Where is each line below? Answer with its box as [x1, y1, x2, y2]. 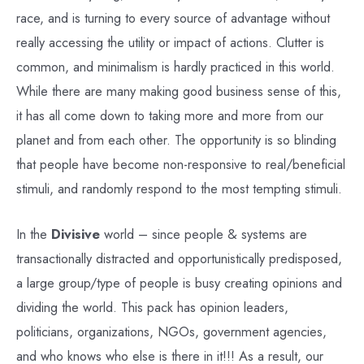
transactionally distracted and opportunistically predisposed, [16, 249, 342, 269]
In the [16, 224, 51, 245]
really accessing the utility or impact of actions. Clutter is [16, 32, 324, 53]
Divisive [51, 224, 100, 245]
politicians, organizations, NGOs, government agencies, [16, 322, 327, 342]
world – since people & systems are [100, 224, 307, 245]
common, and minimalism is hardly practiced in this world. [16, 57, 335, 77]
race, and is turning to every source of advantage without [16, 8, 330, 28]
